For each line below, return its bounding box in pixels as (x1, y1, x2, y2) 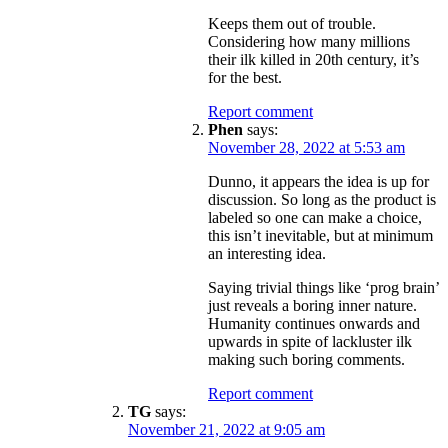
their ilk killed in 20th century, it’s (208, 50, 419, 68)
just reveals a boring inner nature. (208, 296, 417, 314)
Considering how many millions (208, 32, 410, 50)
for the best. (208, 68, 282, 86)
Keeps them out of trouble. (208, 14, 376, 32)
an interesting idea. (208, 244, 326, 262)
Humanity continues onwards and (208, 314, 420, 332)
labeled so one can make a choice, (208, 208, 422, 226)
